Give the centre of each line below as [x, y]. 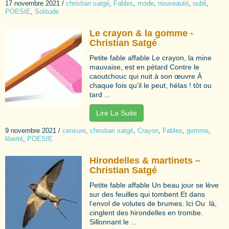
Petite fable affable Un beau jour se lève [154, 185]
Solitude [47, 11]
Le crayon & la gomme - [141, 33]
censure [74, 130]
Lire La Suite [117, 113]
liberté [14, 139]
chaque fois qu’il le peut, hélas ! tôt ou [151, 85]
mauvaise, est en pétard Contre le [144, 67]
